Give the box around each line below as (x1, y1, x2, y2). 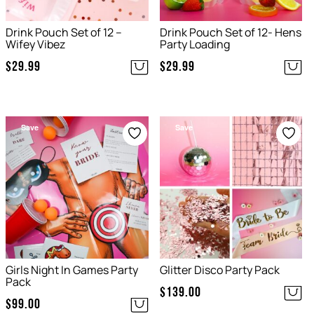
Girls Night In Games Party (6, 262, 138, 278)
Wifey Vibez (6, 36, 65, 53)
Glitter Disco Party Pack (159, 262, 280, 278)
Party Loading (159, 36, 230, 53)
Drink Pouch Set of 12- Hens (159, 25, 301, 41)
